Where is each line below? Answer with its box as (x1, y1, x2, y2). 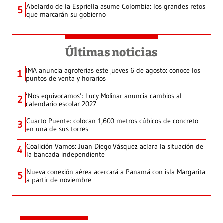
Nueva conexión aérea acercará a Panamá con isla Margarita (26, 167, 205, 177)
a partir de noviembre (26, 175, 91, 185)
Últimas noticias (65, 45, 158, 60)
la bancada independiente (26, 150, 105, 159)
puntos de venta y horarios (26, 74, 106, 83)
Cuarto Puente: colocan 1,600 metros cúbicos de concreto (26, 116, 198, 126)
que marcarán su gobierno (26, 10, 106, 19)
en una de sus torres (26, 124, 88, 134)
